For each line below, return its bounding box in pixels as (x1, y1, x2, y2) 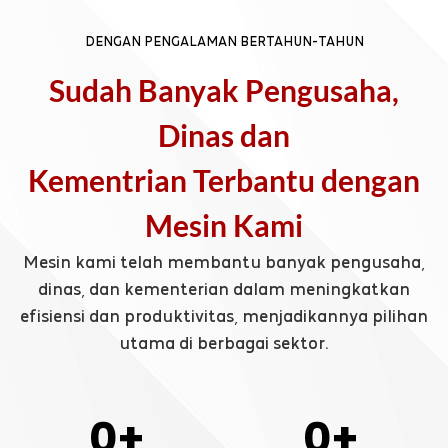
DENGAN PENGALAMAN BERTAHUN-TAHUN (84, 33, 364, 49)
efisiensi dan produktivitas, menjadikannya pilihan (20, 304, 428, 326)
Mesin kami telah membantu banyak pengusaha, (23, 250, 425, 272)
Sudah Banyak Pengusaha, (49, 71, 399, 108)
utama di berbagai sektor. (119, 331, 329, 353)
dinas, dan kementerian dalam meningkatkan (38, 277, 410, 299)
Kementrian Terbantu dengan (28, 161, 420, 198)
